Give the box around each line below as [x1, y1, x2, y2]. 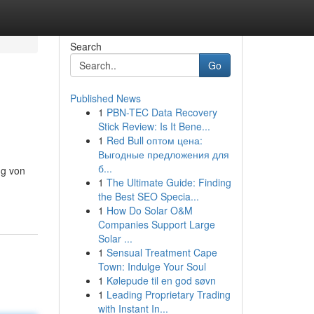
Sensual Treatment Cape [106, 245, 217, 259]
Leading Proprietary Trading [106, 287, 231, 301]
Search [69, 39, 102, 53]
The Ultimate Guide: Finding [106, 175, 231, 189]
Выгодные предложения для [97, 147, 229, 161]
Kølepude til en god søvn [106, 273, 216, 287]
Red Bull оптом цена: [106, 133, 203, 147]
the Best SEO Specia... [97, 189, 199, 203]
